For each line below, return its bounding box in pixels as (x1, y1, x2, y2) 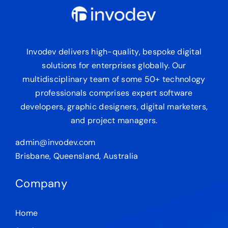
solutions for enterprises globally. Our (42, 60, 186, 71)
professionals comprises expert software (35, 88, 193, 99)
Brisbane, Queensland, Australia (15, 151, 138, 162)
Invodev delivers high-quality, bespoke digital (26, 46, 202, 58)
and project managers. (70, 115, 158, 126)
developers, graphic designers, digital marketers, (20, 101, 208, 112)
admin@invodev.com (15, 137, 96, 148)
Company (15, 176, 67, 191)
